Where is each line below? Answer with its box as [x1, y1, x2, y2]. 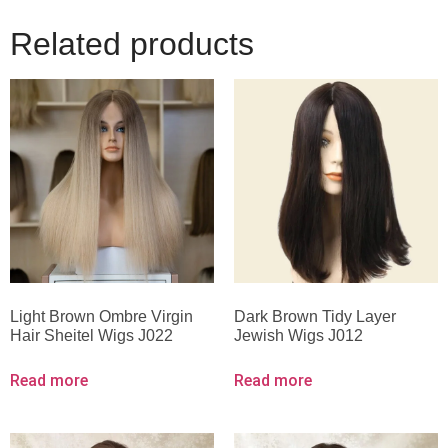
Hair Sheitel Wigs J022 [10, 327, 173, 345]
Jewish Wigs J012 [234, 327, 363, 345]
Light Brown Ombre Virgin [10, 308, 193, 326]
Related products [10, 26, 254, 63]
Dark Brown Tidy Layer [234, 308, 396, 326]
